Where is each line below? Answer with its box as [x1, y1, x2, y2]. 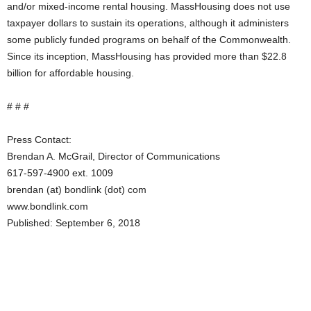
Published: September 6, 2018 [7, 217, 140, 228]
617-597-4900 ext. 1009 [7, 167, 113, 178]
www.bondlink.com [7, 201, 88, 212]
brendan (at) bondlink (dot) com [7, 184, 146, 195]
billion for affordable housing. [7, 67, 134, 78]
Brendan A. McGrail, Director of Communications [7, 151, 220, 162]
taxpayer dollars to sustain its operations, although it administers [7, 17, 289, 28]
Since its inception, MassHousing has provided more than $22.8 [7, 51, 287, 62]
